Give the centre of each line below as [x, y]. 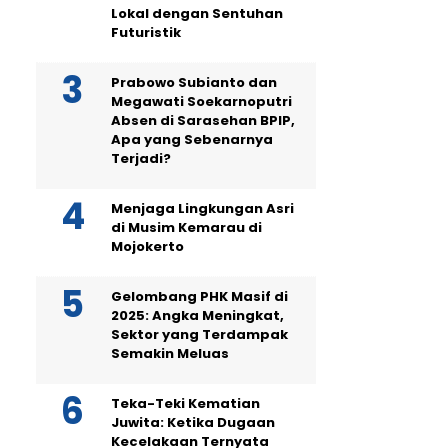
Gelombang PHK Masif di [199, 296]
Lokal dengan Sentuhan [197, 13]
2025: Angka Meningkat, [197, 315]
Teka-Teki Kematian [185, 403]
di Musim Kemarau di [186, 227]
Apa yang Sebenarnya [192, 139]
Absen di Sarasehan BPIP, [203, 120]
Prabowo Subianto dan [194, 82]
